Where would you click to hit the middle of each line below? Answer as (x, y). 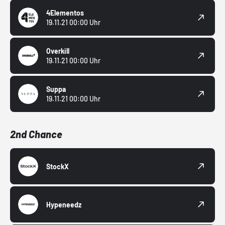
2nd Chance (36, 134)
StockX (58, 166)
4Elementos (65, 13)
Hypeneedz (64, 204)
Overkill (58, 51)
